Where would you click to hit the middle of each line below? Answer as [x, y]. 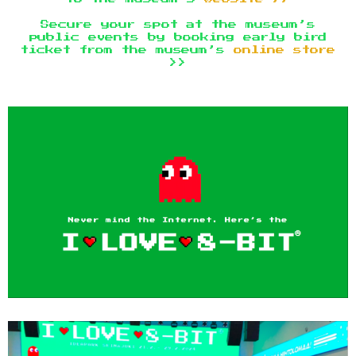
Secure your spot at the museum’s [178, 25]
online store [284, 50]
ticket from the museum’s [128, 50]
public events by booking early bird [178, 37]
